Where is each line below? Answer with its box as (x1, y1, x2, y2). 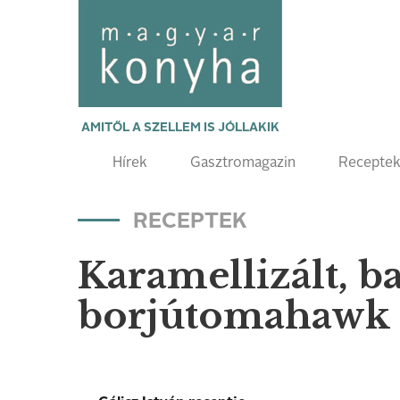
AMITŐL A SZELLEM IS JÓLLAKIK (80, 121, 279, 134)
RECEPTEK (133, 212, 247, 233)
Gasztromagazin (190, 156, 296, 171)
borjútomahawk (78, 293, 390, 338)
